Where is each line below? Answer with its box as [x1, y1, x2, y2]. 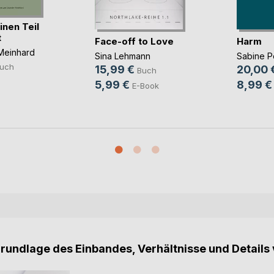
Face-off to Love [94, 35, 174, 47]
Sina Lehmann [94, 50, 150, 61]
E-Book [131, 80, 159, 91]
